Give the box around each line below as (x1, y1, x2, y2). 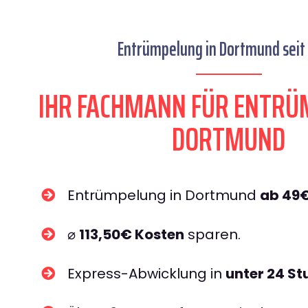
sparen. (184, 225, 241, 244)
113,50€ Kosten (79, 225, 184, 244)
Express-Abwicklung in (67, 264, 225, 283)
